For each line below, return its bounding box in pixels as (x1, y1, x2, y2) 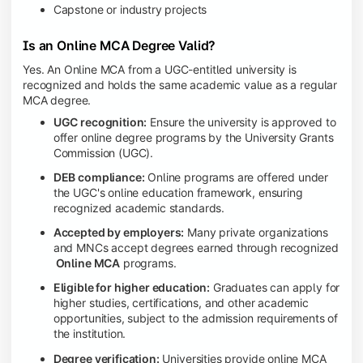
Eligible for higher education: (53, 280, 211, 295)
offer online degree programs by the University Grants (53, 130, 334, 144)
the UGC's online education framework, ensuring (53, 186, 303, 200)
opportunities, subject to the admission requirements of (53, 311, 339, 326)
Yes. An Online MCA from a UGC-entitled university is (23, 62, 297, 76)
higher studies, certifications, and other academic (53, 296, 309, 310)
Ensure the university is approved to (147, 114, 336, 129)
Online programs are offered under (144, 170, 329, 185)
